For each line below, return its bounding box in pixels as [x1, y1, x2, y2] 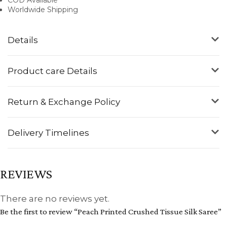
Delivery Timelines [8, 127, 89, 138]
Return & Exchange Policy [8, 96, 120, 107]
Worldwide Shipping [8, 5, 78, 14]
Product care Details [8, 65, 97, 76]
